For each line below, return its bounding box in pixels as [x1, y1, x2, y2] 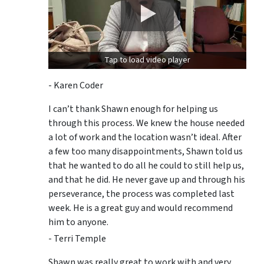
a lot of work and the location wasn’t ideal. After [48, 131, 242, 144]
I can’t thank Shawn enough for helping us [48, 103, 218, 116]
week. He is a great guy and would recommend [48, 202, 233, 215]
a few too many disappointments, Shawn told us [48, 145, 243, 159]
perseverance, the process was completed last [48, 187, 235, 201]
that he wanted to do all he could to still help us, [48, 159, 244, 173]
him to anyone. [48, 216, 108, 229]
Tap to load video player [104, 54, 190, 67]
